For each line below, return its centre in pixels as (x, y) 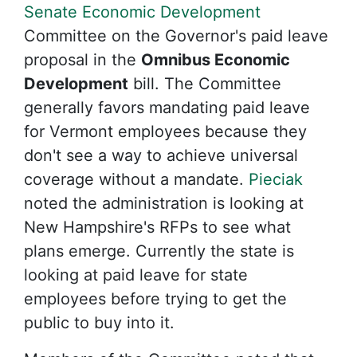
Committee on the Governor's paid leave (176, 35)
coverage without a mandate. (136, 179)
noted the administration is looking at (164, 203)
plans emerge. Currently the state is (159, 251)
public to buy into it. (99, 322)
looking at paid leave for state (136, 275)
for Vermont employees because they (165, 131)
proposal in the (82, 59)
